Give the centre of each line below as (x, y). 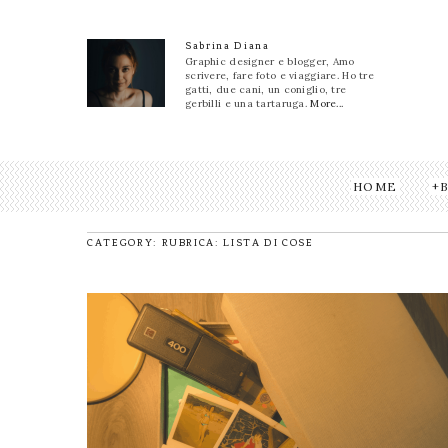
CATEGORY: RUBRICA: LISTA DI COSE (200, 243)
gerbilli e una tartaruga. (248, 103)
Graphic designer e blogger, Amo (270, 61)
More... (327, 103)
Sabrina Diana (227, 45)
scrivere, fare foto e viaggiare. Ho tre (279, 75)
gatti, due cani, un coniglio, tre (266, 89)
